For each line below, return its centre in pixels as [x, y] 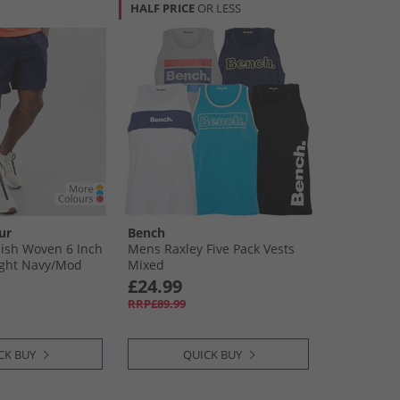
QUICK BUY [212, 354]
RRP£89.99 [157, 304]
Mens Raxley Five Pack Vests [211, 249]
